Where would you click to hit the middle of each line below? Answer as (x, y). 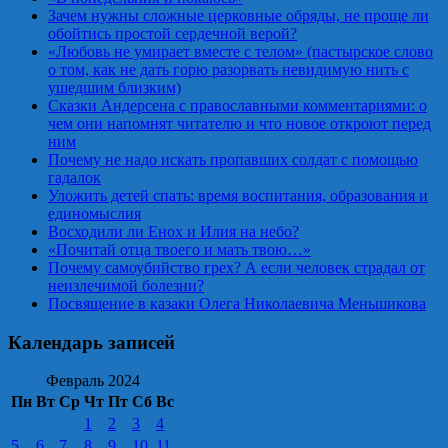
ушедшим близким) (114, 87)
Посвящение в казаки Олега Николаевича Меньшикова (237, 303)
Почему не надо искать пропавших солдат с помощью (233, 159)
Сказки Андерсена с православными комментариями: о (237, 105)
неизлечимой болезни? (126, 285)
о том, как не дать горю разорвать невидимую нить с (228, 69)
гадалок (74, 177)
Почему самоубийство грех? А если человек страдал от (236, 267)
